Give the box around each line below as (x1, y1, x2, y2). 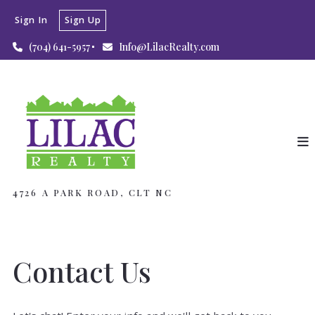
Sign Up (64, 13, 102, 26)
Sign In (14, 13, 49, 26)
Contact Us (13, 252, 151, 290)
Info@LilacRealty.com (119, 39, 219, 53)
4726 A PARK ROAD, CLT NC (13, 186, 173, 198)
